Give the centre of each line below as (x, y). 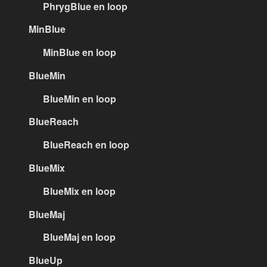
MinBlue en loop (80, 52)
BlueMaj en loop (79, 237)
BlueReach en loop (86, 145)
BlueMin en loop (80, 98)
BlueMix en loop (79, 191)
